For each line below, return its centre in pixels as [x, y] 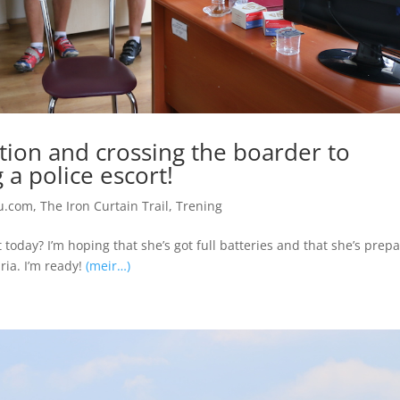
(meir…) [108, 266]
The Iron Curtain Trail [104, 206]
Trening [199, 206]
